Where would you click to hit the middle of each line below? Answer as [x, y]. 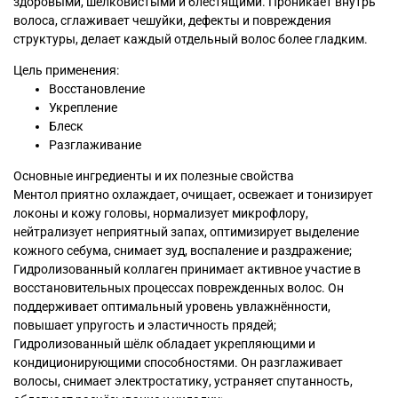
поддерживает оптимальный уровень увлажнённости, [172, 307]
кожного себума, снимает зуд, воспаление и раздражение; [183, 251]
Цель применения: [66, 71]
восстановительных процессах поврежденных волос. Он [179, 288]
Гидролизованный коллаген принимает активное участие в [187, 270]
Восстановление [97, 89]
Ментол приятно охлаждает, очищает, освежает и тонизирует [193, 195]
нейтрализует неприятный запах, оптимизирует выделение [186, 232]
